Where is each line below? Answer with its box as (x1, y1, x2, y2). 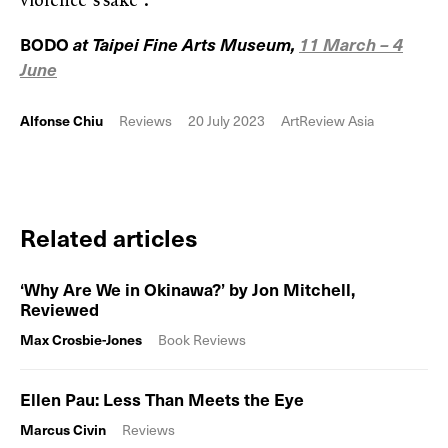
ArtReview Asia (281, 110, 374, 132)
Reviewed (20, 296, 99, 323)
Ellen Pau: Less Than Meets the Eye (20, 386, 304, 413)
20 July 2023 (188, 110, 265, 132)
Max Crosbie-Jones (20, 329, 142, 351)
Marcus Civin (20, 419, 106, 441)
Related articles (20, 219, 198, 256)
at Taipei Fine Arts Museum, (69, 31, 299, 58)
